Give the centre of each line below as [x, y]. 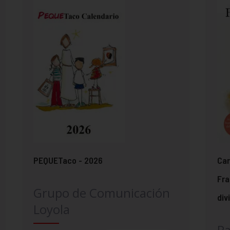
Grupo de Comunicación [101, 193]
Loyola [51, 209]
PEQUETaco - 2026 [68, 160]
